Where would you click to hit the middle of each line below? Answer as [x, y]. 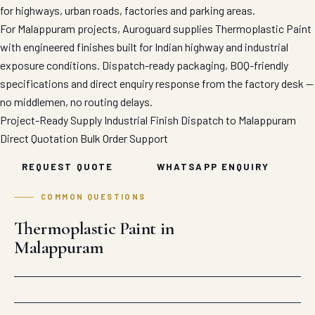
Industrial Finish [141, 120]
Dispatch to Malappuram [238, 120]
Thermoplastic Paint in [94, 228]
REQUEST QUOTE [68, 167]
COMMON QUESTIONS [94, 197]
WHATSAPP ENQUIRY [213, 167]
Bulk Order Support [124, 138]
